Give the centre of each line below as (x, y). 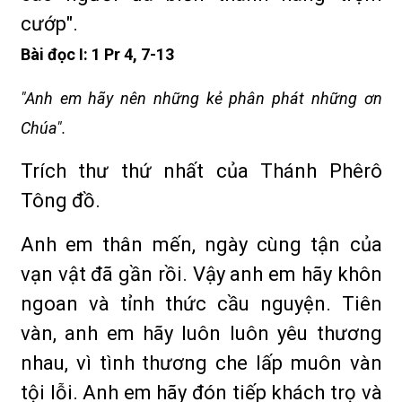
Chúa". (44, 128)
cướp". (49, 24)
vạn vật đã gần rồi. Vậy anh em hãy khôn (201, 274)
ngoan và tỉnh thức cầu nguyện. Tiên (201, 304)
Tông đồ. (61, 201)
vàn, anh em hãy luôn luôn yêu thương (201, 333)
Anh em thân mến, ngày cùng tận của (201, 245)
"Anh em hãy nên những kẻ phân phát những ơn (201, 98)
